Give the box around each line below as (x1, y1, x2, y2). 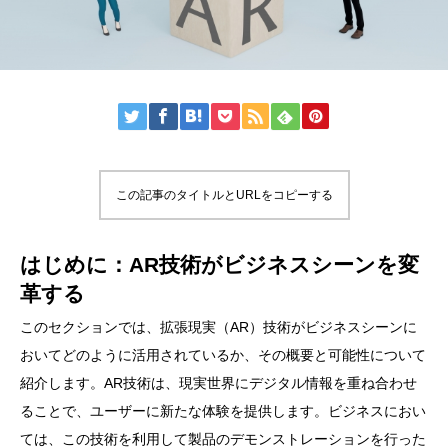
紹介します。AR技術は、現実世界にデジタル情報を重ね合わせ (20, 375, 417, 392)
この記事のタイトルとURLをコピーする (115, 188, 333, 203)
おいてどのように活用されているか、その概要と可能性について (20, 347, 426, 364)
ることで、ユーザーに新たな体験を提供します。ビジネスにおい (20, 403, 426, 420)
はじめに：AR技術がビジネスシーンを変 (20, 253, 419, 277)
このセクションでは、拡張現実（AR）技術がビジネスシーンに (20, 319, 417, 336)
